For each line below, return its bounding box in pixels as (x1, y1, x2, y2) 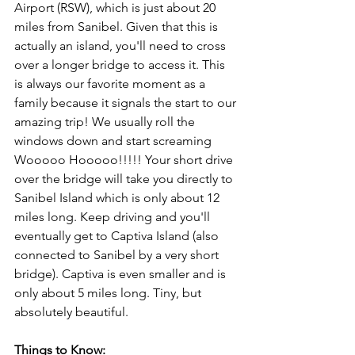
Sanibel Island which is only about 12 (14, 190, 223, 205)
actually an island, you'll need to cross (14, 38, 229, 53)
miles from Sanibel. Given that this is (14, 19, 221, 34)
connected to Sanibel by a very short (14, 247, 222, 262)
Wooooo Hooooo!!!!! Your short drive (14, 152, 236, 167)
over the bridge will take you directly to (14, 171, 236, 186)
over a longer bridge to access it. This (14, 57, 228, 72)
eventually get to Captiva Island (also (14, 228, 222, 243)
